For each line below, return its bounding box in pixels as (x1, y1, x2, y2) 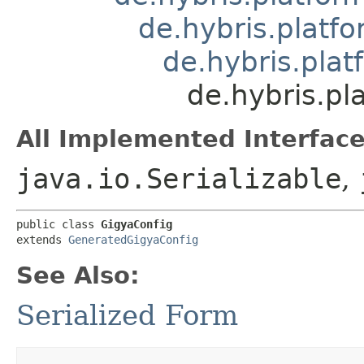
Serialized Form (16, 298, 238, 331)
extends (16, 232, 68, 246)
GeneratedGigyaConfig (68, 232, 198, 246)
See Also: (16, 261, 140, 289)
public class (16, 217, 101, 231)
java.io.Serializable (16, 162, 341, 195)
